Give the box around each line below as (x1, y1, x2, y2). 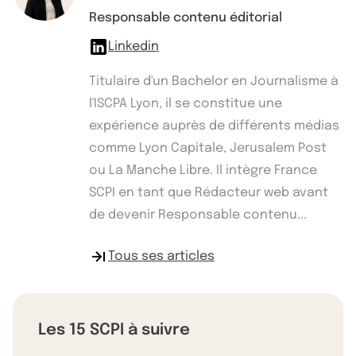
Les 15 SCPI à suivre (38, 321, 190, 339)
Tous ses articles (108, 249, 215, 263)
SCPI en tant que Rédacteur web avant (89, 185, 328, 199)
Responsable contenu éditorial (89, 10, 282, 25)
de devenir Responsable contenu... (89, 207, 307, 222)
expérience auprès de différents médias (89, 118, 339, 133)
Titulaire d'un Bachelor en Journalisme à (89, 74, 339, 88)
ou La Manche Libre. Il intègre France (89, 163, 317, 177)
